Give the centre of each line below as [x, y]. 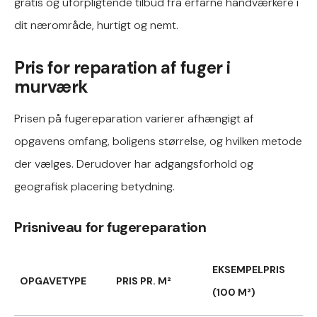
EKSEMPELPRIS [249, 270]
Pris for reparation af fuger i [122, 68]
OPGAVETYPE [53, 281]
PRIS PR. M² [144, 281]
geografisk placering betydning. [94, 186]
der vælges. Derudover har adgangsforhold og [134, 164]
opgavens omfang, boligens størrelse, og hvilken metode [158, 141]
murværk [51, 87]
